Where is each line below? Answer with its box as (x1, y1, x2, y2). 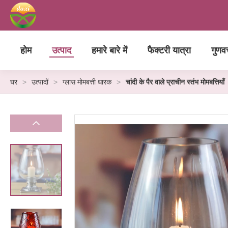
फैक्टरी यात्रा (148, 45, 191, 55)
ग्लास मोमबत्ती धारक (63, 78, 111, 86)
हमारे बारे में (92, 45, 127, 55)
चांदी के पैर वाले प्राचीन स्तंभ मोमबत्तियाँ (126, 78, 224, 86)
